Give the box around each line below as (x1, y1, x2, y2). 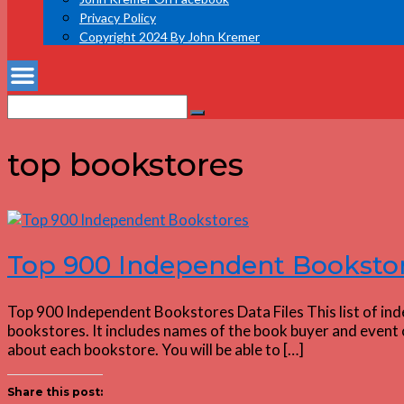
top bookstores (7, 145, 243, 185)
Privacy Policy (79, 10, 156, 25)
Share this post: (7, 384, 103, 399)
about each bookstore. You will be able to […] (7, 339, 304, 359)
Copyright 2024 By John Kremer (79, 29, 260, 44)
